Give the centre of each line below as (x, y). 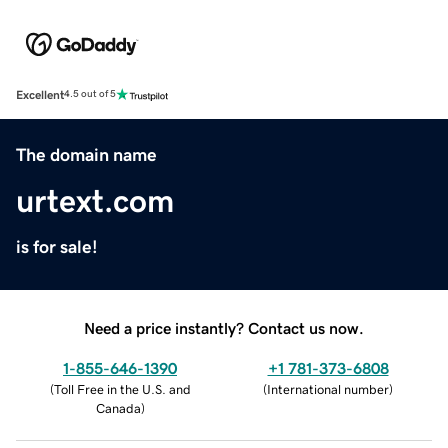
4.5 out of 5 (90, 94)
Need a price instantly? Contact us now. (224, 327)
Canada (118, 408)
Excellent (40, 94)
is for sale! (57, 246)
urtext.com (95, 200)
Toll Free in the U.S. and (122, 389)
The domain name (86, 154)
